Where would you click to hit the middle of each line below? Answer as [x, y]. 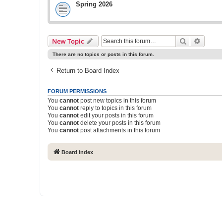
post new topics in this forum [117, 101]
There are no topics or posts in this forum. [103, 54]
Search [197, 41]
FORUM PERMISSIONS [77, 91]
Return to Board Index [88, 71]
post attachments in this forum [119, 130]
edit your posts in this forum [116, 115]
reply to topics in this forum [115, 108]
